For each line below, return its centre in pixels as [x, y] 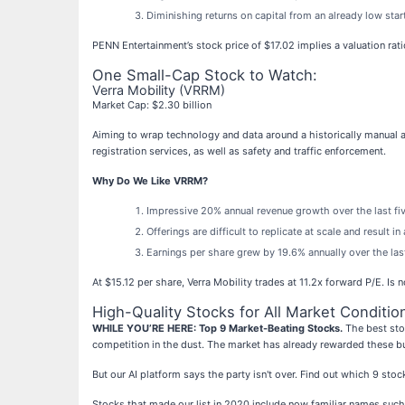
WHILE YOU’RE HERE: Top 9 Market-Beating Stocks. [217, 329]
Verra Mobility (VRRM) [159, 90]
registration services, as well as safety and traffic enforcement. [239, 151]
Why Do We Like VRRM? [150, 181]
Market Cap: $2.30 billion [152, 105]
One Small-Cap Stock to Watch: [205, 75]
